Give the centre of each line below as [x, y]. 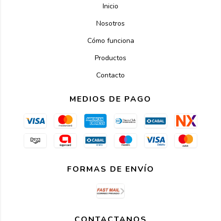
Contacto [110, 75]
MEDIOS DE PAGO [110, 99]
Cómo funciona [110, 41]
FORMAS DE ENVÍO [110, 169]
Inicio [110, 6]
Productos [110, 58]
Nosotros [110, 23]
